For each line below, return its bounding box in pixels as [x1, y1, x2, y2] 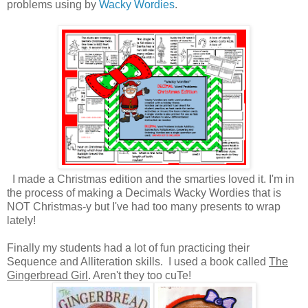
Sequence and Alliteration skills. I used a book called [7, 256, 269, 268]
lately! [7, 214, 36, 227]
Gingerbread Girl [7, 269, 88, 282]
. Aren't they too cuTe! [88, 269, 191, 282]
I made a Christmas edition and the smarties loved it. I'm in [7, 173, 294, 186]
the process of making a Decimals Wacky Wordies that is [7, 187, 281, 199]
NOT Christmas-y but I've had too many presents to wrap [7, 201, 280, 213]
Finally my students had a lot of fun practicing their [7, 242, 250, 254]
